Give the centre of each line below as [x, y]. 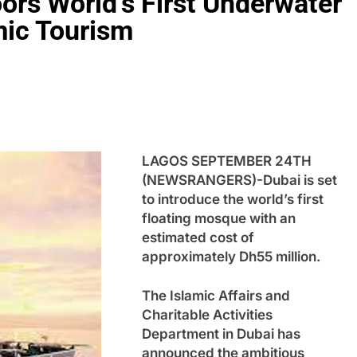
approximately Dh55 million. [231, 256]
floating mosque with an [219, 218]
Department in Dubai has [221, 334]
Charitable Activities [207, 315]
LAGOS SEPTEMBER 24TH [227, 161]
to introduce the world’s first [233, 199]
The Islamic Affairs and [216, 296]
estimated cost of [198, 237]
